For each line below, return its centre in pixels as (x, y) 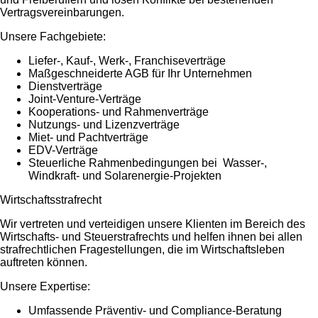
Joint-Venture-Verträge (85, 99)
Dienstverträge (65, 86)
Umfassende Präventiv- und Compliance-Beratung (155, 310)
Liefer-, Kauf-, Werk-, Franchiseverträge (127, 60)
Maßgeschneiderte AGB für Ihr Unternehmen (140, 73)
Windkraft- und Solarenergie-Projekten (125, 175)
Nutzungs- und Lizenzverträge (104, 124)
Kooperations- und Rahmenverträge (119, 111)
